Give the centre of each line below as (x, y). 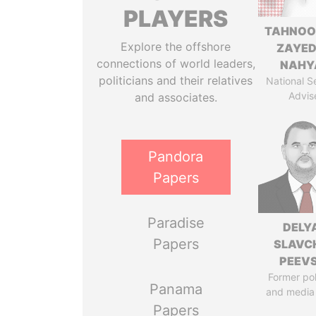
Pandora (176, 157)
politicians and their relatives (176, 80)
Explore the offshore (176, 47)
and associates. (176, 97)
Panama (176, 289)
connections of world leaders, (176, 63)
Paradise (176, 223)
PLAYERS (176, 19)
